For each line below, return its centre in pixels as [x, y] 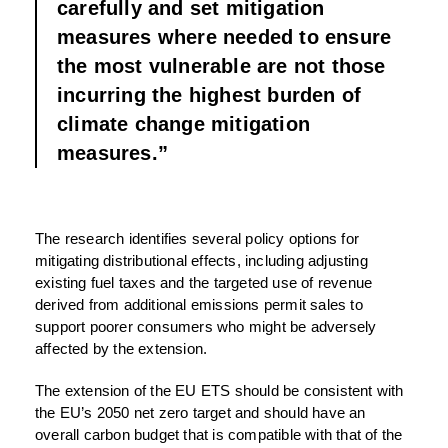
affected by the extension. [121, 349]
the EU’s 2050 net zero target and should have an [200, 413]
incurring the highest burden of [209, 95]
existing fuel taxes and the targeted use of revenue [204, 283]
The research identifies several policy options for [197, 239]
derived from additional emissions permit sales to [199, 305]
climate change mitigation [183, 124]
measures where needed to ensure [224, 37]
